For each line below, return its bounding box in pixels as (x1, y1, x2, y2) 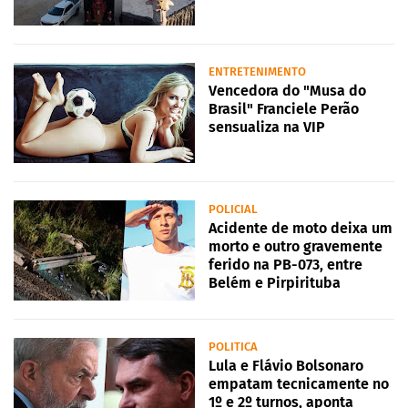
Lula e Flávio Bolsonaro (209, 357, 363, 375)
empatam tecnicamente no (209, 375, 389, 393)
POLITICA (209, 340, 258, 354)
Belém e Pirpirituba (209, 274, 341, 292)
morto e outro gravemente (209, 238, 382, 256)
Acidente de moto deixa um (209, 219, 393, 238)
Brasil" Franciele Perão (209, 100, 359, 118)
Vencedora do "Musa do (209, 82, 366, 100)
